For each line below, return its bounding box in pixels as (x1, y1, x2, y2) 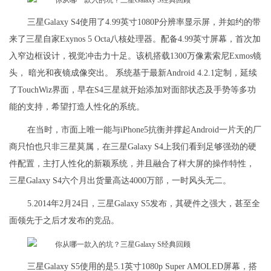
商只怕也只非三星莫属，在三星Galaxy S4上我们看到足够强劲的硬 (9, 142, 256, 152)
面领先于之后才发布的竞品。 (9, 216, 119, 226)
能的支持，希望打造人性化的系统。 (9, 102, 145, 112)
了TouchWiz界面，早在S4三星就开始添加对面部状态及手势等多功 (9, 85, 256, 95)
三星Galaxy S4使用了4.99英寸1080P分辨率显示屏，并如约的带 (27, 18, 261, 27)
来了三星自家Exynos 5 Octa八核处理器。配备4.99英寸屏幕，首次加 (9, 34, 261, 44)
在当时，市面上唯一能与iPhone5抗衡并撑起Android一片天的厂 (27, 125, 261, 135)
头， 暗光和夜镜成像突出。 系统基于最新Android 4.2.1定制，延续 (9, 68, 257, 78)
